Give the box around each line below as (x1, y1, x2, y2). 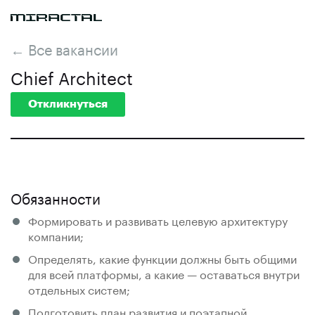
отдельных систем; (28, 280, 130, 297)
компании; (28, 226, 84, 244)
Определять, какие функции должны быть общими (28, 249, 297, 266)
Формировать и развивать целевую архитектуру (28, 211, 288, 229)
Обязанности (11, 186, 101, 208)
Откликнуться (28, 98, 108, 110)
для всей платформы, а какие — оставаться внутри (28, 264, 300, 282)
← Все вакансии (11, 37, 118, 59)
